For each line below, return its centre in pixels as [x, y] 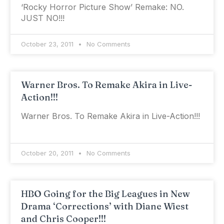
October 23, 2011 [48, 44]
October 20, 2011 [48, 153]
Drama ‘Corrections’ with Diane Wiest [104, 206]
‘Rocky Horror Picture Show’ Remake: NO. [102, 7]
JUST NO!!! [42, 18]
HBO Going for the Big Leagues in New [105, 194]
